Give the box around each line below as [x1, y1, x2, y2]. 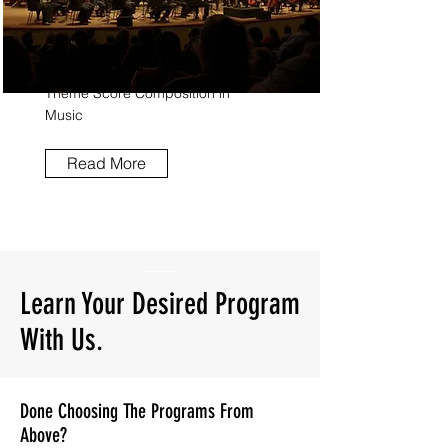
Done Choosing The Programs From [20, 399, 254, 423]
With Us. [20, 322, 103, 358]
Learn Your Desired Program [20, 286, 300, 322]
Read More [67, 154, 146, 173]
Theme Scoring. [45, 48, 147, 72]
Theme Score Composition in [45, 84, 230, 102]
